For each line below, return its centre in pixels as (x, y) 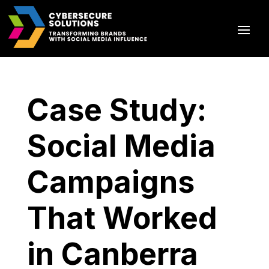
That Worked (122, 218)
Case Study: (116, 110)
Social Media (121, 146)
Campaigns (110, 182)
